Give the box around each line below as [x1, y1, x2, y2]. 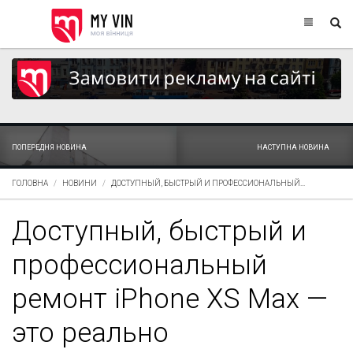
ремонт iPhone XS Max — [12, 282, 328, 315]
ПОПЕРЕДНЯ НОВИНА [12, 143, 87, 151]
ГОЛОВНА [12, 178, 48, 188]
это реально [12, 316, 169, 349]
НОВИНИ [62, 178, 97, 188]
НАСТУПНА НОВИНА [257, 143, 329, 151]
